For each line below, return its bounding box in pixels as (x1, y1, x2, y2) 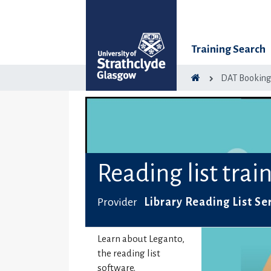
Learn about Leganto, (97, 233, 185, 244)
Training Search (191, 44, 266, 55)
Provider (97, 196, 140, 209)
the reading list (97, 248, 161, 259)
